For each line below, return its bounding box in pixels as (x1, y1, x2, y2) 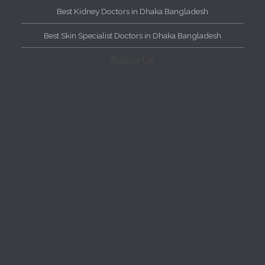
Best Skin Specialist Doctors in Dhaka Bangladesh (44, 31, 221, 41)
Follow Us (111, 55, 154, 67)
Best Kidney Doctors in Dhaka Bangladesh (57, 7, 208, 17)
